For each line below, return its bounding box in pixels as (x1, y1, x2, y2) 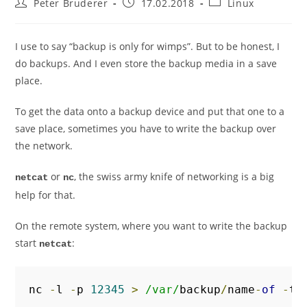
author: (14, 8, 51, 21)
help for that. (15, 188, 76, 201)
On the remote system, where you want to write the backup (15, 219, 288, 232)
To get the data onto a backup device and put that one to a (15, 105, 285, 118)
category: (208, 8, 254, 21)
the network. (15, 139, 73, 152)
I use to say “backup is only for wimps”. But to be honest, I (15, 40, 280, 53)
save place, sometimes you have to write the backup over (15, 122, 277, 135)
